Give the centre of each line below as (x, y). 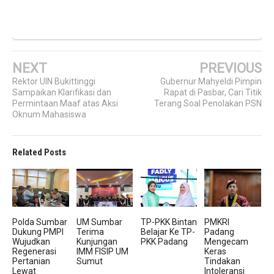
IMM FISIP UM (102, 251)
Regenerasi (35, 251)
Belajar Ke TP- (168, 231)
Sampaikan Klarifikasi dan (62, 92)
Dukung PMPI (38, 231)
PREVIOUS (230, 68)
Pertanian (31, 261)
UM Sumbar (99, 222)
